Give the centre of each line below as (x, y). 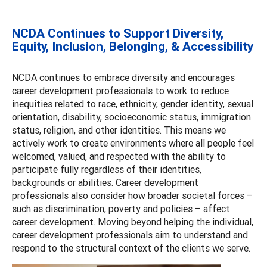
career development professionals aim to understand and (130, 235)
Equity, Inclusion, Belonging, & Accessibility (133, 46)
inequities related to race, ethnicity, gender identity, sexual (133, 103)
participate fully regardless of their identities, (107, 169)
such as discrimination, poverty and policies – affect (121, 208)
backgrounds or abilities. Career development (105, 182)
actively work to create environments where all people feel (133, 143)
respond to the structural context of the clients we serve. (133, 248)
